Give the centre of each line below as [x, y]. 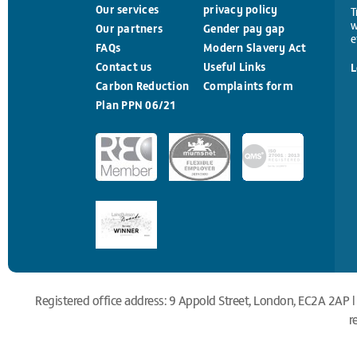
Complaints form [248, 85]
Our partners [129, 28]
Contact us [124, 66]
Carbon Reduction [142, 85]
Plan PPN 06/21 [136, 104]
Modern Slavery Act [255, 47]
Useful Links [234, 66]
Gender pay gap [244, 28]
